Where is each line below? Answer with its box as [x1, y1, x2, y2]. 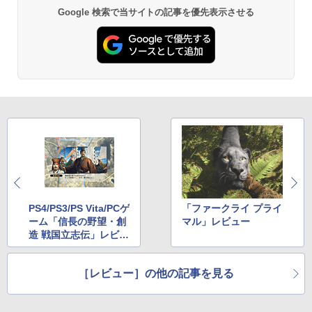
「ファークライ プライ [182, 203, 283, 214]
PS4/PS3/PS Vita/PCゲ [29, 203, 130, 214]
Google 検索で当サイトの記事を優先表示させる [57, 6, 255, 17]
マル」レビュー [182, 216, 251, 228]
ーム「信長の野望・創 [29, 216, 126, 228]
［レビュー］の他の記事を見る [78, 267, 234, 280]
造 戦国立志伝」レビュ [29, 229, 129, 241]
